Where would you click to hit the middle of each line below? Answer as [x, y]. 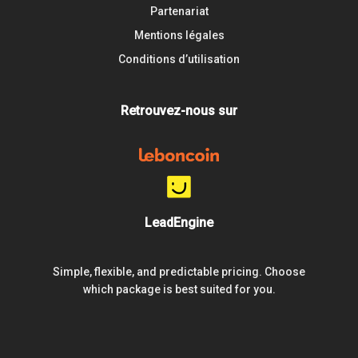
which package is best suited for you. [179, 289]
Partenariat [179, 11]
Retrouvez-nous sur [179, 111]
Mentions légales [179, 35]
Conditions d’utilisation [179, 59]
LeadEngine [179, 223]
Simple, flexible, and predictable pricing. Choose [179, 272]
